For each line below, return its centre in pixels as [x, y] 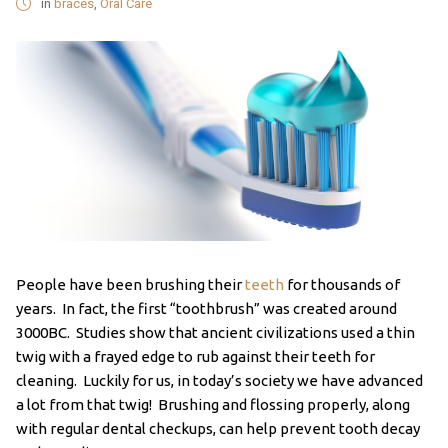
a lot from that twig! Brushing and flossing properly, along [212, 405]
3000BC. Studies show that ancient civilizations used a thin [215, 333]
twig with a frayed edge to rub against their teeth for [195, 357]
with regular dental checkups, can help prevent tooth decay [217, 429]
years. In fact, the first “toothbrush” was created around [206, 309]
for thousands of [341, 285]
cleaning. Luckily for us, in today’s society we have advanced [219, 381]
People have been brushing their [130, 285]
